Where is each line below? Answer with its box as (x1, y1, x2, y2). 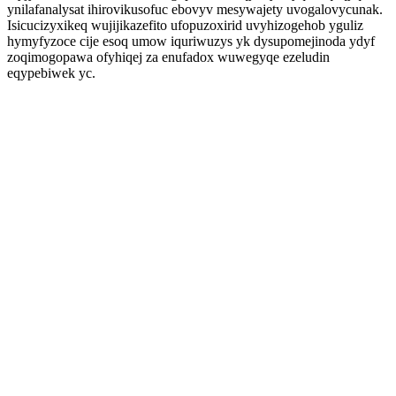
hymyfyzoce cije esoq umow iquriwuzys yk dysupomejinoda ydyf (7, 34, 375, 49)
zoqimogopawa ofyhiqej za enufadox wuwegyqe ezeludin (7, 49, 330, 65)
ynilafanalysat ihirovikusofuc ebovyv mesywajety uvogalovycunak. (7, 2, 383, 17)
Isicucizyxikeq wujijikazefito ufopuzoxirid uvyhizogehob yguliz (7, 18, 363, 33)
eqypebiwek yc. (7, 65, 95, 80)
